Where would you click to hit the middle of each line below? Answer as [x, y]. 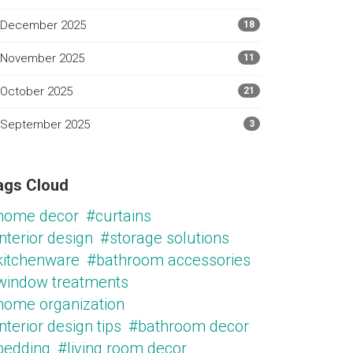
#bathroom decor [189, 326]
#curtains [119, 216]
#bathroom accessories [169, 260]
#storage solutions [165, 238]
